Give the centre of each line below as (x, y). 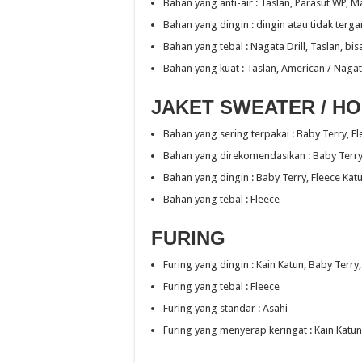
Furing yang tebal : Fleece (221, 286)
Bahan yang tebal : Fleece (221, 199)
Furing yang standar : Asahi (225, 308)
